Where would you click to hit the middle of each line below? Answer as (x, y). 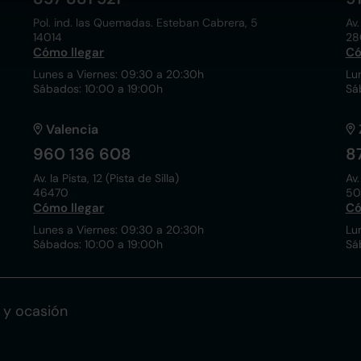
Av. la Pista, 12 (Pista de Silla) (106, 178)
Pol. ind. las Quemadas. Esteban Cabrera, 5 (146, 23)
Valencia (73, 129)
